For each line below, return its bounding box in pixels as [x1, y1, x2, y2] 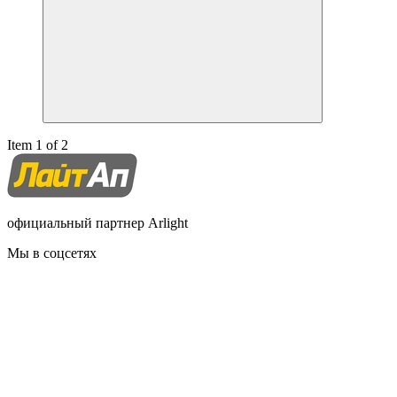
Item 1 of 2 [7, 137, 68, 153]
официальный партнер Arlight [7, 215, 188, 231]
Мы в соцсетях [7, 245, 97, 261]
